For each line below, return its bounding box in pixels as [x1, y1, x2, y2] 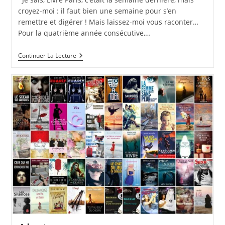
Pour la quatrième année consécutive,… [18, 28, 151, 38]
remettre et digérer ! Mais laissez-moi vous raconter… [18, 17, 198, 27]
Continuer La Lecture [18, 51, 76, 60]
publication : [17, 2, 60, 12]
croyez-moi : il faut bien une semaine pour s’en [18, 6, 176, 16]
